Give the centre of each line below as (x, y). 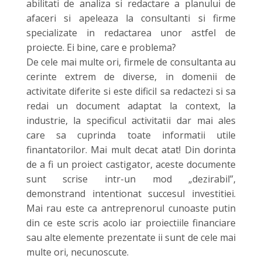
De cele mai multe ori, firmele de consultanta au (131, 62)
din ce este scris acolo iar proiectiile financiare (131, 223)
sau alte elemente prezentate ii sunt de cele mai (131, 237)
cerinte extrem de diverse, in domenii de (131, 76)
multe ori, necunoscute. (77, 252)
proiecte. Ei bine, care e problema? (101, 47)
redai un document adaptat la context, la (131, 106)
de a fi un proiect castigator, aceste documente (131, 164)
